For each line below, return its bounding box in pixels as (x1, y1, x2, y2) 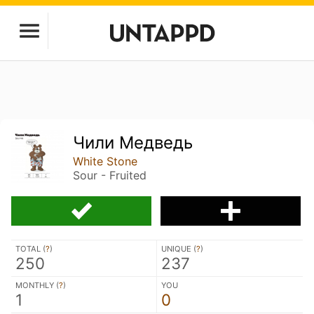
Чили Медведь (73, 132, 193, 153)
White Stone (73, 154, 138, 168)
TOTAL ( (15, 243, 46, 254)
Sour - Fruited (73, 168, 147, 182)
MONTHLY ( (15, 280, 59, 290)
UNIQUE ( (161, 243, 196, 254)
